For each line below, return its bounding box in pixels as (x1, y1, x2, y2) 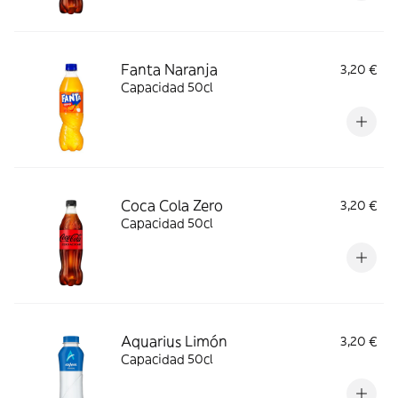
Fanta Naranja (121, 60, 218, 78)
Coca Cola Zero (121, 196, 223, 214)
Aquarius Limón (121, 332, 227, 350)
